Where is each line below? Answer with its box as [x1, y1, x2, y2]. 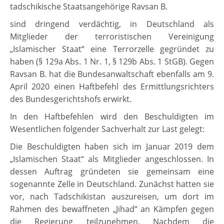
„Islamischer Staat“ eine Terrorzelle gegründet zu [10, 43, 214, 55]
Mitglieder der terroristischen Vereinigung [10, 31, 214, 42]
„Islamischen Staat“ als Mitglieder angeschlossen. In [10, 153, 214, 165]
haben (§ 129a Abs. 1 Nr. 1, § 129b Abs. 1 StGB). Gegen [10, 56, 214, 67]
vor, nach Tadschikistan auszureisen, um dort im [10, 191, 214, 202]
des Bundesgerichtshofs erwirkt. [10, 93, 131, 105]
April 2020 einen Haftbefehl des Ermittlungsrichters [10, 81, 214, 92]
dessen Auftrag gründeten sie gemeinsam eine [10, 166, 214, 177]
